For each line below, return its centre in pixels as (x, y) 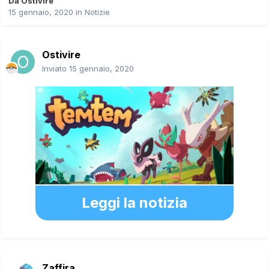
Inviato (56, 68)
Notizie (97, 12)
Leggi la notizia (134, 202)
